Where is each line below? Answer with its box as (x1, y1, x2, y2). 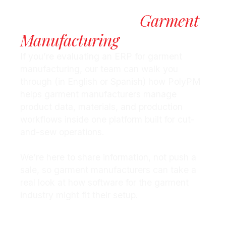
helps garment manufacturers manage (20, 88, 177, 99)
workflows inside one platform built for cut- (20, 114, 195, 125)
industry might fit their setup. (20, 189, 138, 200)
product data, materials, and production (20, 101, 183, 112)
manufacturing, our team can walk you (20, 63, 178, 74)
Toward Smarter (20, 11, 140, 31)
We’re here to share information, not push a (20, 151, 196, 162)
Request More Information (52, 213, 164, 224)
